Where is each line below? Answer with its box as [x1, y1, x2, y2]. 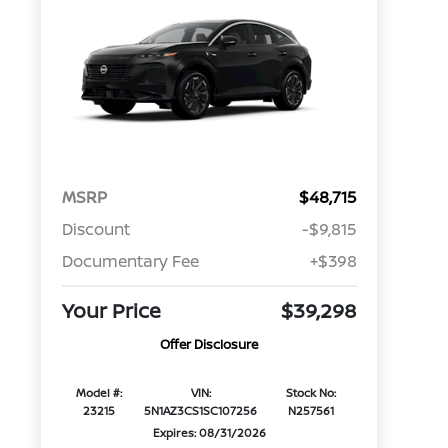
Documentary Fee [61, 250, 199, 273]
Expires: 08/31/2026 [152, 425, 266, 441]
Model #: [76, 385, 123, 401]
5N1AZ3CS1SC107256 [144, 403, 258, 419]
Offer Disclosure [160, 335, 259, 354]
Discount [61, 218, 130, 241]
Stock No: [285, 385, 336, 401]
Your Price [61, 297, 161, 325]
